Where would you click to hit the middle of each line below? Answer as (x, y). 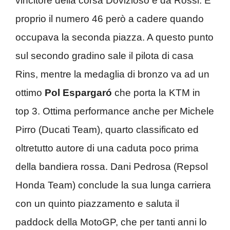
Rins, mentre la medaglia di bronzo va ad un (112, 74)
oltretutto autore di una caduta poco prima (107, 148)
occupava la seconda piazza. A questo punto (114, 37)
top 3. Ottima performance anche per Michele (115, 111)
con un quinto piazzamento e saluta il (97, 203)
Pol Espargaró (78, 92)
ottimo (30, 92)
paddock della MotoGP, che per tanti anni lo (111, 222)
